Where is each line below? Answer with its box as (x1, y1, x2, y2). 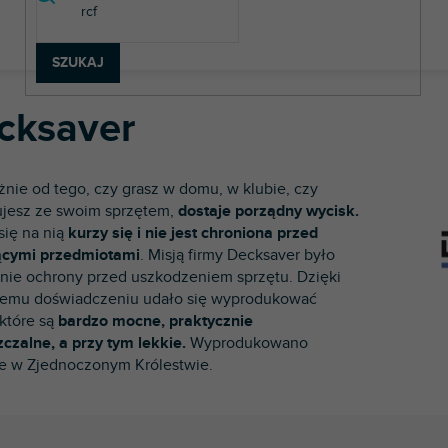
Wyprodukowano (186, 332, 308, 353)
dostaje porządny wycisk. (178, 200, 359, 221)
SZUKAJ (52, 53, 104, 71)
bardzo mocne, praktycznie (58, 310, 253, 331)
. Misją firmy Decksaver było (140, 244, 335, 265)
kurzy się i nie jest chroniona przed (68, 222, 318, 243)
